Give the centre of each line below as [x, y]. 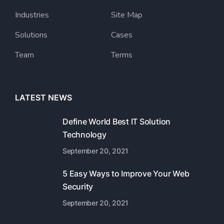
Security [78, 186]
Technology [84, 134]
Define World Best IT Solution [117, 121]
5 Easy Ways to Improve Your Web [126, 173]
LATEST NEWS [43, 97]
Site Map [126, 15]
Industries [32, 15]
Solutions [31, 35]
